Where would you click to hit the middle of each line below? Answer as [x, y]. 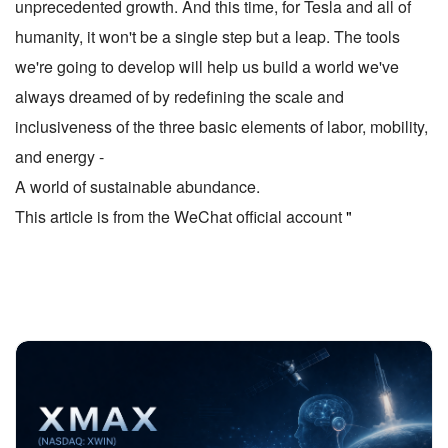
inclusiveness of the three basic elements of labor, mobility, [221, 126]
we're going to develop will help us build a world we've [207, 66]
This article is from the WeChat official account [180, 216]
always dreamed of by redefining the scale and [179, 96]
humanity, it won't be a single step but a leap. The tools [207, 36]
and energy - [59, 156]
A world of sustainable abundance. [137, 186]
